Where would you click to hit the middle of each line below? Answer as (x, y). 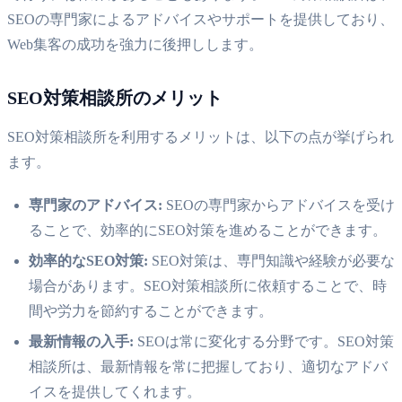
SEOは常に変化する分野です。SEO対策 (264, 341)
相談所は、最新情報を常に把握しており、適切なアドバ (208, 366)
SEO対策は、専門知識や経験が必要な (271, 260)
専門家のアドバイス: (96, 205)
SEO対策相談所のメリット (115, 97)
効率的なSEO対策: (88, 260)
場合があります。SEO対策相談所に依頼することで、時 (208, 285)
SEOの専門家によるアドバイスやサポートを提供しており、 (201, 19)
